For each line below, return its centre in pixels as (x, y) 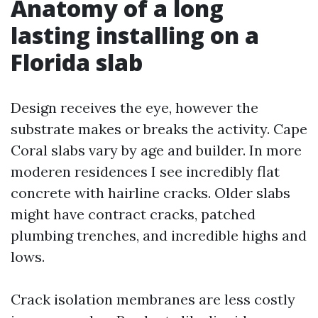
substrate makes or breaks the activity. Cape (159, 129)
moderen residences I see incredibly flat (145, 171)
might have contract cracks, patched (133, 214)
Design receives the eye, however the (135, 108)
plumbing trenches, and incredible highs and (159, 235)
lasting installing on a (135, 35)
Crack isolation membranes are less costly (153, 299)
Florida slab (77, 62)
